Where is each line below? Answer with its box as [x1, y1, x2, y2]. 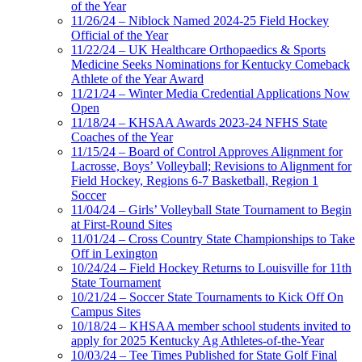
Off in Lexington [71, 246, 158, 261]
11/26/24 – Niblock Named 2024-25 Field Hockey [71, 14, 329, 28]
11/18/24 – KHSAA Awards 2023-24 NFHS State [71, 116, 327, 130]
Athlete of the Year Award [71, 72, 204, 86]
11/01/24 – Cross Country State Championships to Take [71, 232, 355, 246]
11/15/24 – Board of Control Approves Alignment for [71, 145, 343, 159]
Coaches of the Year [71, 130, 173, 145]
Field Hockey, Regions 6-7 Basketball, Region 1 [71, 174, 318, 188]
